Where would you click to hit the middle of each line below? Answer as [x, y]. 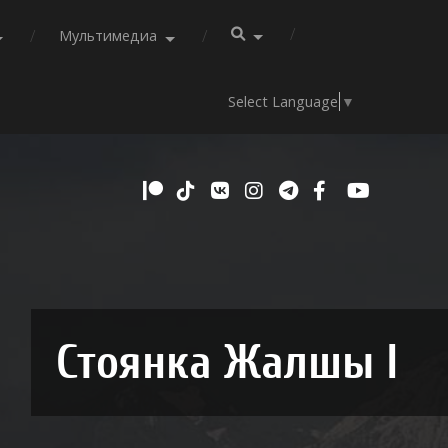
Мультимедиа [108, 35]
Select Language [283, 102]
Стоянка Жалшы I [227, 363]
